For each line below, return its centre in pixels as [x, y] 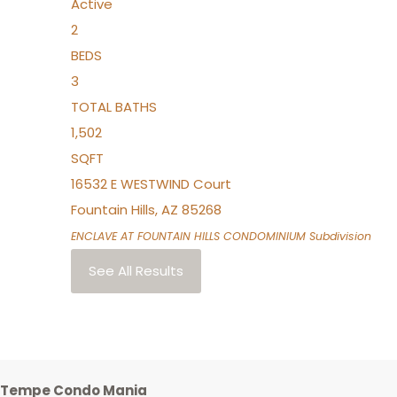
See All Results [136, 271]
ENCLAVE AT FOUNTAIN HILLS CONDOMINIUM [188, 236]
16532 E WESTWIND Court [151, 184]
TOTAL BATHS [114, 107]
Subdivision [339, 236]
